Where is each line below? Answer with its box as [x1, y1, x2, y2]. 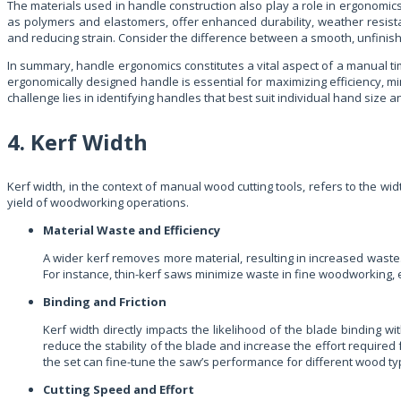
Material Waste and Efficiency [43, 221, 220, 238]
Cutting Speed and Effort [43, 380, 194, 397]
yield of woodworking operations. [7, 193, 189, 210]
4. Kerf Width [7, 126, 148, 157]
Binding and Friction [43, 293, 166, 310]
